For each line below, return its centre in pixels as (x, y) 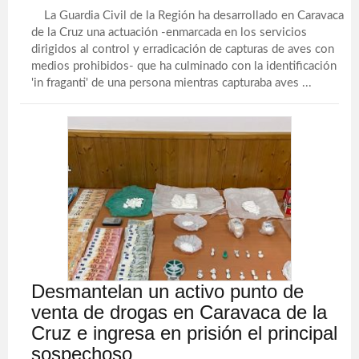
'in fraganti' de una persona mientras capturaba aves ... (172, 83)
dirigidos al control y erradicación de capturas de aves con (183, 49)
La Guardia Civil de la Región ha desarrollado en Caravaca (188, 16)
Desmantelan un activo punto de (168, 291)
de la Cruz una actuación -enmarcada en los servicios (169, 32)
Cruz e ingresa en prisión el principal (185, 333)
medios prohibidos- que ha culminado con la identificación (184, 66)
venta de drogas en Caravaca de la (179, 312)
